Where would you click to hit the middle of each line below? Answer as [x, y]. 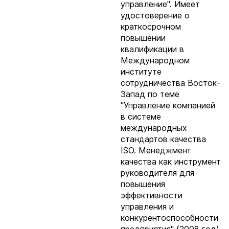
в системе [141, 117]
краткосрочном [151, 27]
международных [154, 128]
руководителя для [157, 173]
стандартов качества [163, 139]
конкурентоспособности [169, 218]
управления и [147, 207]
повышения [143, 184]
